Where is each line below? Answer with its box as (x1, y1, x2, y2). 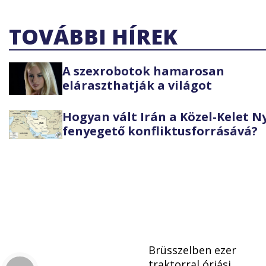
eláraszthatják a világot (62, 77, 212, 94)
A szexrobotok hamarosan (62, 63, 224, 80)
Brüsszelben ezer (148, 242, 236, 257)
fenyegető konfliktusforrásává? (62, 123, 258, 140)
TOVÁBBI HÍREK (9, 21, 178, 51)
